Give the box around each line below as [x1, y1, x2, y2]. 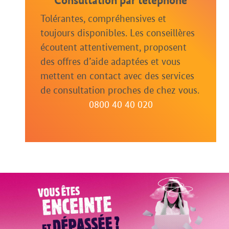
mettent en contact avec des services [40, 70, 194, 82]
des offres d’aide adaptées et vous [40, 55, 180, 68]
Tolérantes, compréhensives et [40, 12, 166, 25]
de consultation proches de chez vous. [40, 84, 199, 97]
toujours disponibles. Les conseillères [40, 27, 195, 39]
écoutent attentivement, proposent [40, 41, 187, 54]
